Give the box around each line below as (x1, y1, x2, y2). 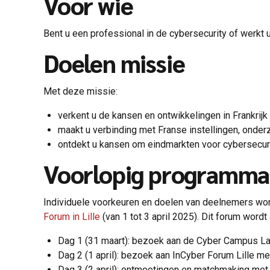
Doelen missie (43, 46, 185, 78)
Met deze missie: (43, 85, 120, 97)
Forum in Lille (43, 210, 100, 222)
